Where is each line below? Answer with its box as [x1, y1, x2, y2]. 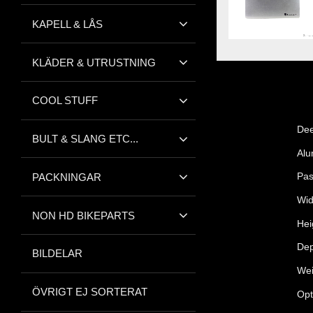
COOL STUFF [32, 94, 98, 107]
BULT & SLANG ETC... [32, 133, 138, 145]
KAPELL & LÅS [32, 17, 103, 30]
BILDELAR [32, 247, 82, 260]
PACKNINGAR [32, 170, 101, 183]
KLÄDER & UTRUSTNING [32, 56, 156, 68]
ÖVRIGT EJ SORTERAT [32, 286, 147, 298]
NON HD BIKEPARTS [32, 209, 135, 221]
